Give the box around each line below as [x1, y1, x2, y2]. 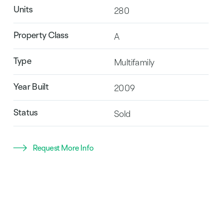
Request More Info [32, 142, 94, 153]
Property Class [13, 29, 68, 41]
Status [13, 107, 38, 118]
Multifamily [113, 57, 155, 68]
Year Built [13, 81, 49, 93]
